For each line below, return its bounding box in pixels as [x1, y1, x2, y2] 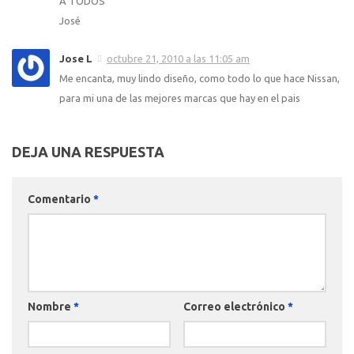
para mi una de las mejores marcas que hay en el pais [59, 92, 300, 104]
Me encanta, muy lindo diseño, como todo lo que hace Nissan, [59, 72, 340, 84]
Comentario [28, 192, 93, 205]
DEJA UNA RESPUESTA [12, 143, 164, 160]
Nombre [28, 299, 73, 313]
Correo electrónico [183, 299, 288, 313]
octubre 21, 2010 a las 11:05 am [107, 52, 250, 64]
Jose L [59, 52, 92, 64]
